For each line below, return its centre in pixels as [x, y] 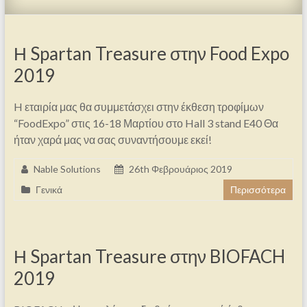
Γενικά [49, 190]
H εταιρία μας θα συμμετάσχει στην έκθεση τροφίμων [138, 107]
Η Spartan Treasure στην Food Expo [151, 54]
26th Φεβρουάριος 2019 [180, 169]
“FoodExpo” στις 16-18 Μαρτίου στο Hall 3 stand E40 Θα [146, 123]
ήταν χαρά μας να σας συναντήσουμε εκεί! [112, 140]
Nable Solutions [67, 169]
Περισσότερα [258, 190]
